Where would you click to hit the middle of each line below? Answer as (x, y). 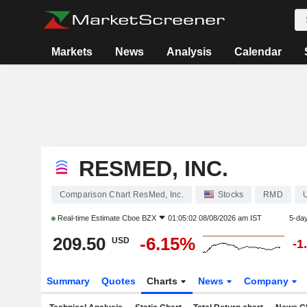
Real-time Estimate (88, 218)
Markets (72, 52)
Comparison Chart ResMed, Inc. (121, 195)
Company (268, 281)
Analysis (189, 52)
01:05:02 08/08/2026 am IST (214, 218)
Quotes (118, 281)
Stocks (231, 195)
